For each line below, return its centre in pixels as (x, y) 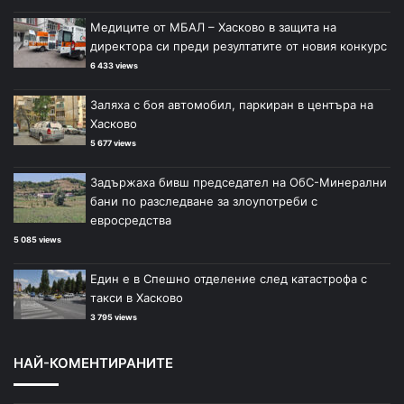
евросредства (131, 220)
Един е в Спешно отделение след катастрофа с (229, 279)
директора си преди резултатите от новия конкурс (239, 46)
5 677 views (113, 143)
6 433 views (114, 66)
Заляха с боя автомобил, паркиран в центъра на (232, 105)
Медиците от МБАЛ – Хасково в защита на (213, 28)
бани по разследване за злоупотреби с (204, 202)
